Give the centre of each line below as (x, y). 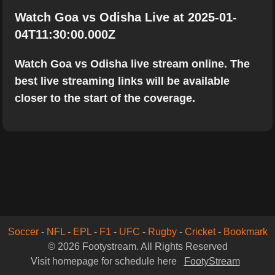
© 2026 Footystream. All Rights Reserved (137, 246)
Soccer (23, 232)
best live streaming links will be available (122, 81)
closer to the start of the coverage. (105, 98)
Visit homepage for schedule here (105, 261)
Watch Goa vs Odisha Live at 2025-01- (126, 17)
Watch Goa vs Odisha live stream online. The (132, 64)
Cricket (200, 232)
